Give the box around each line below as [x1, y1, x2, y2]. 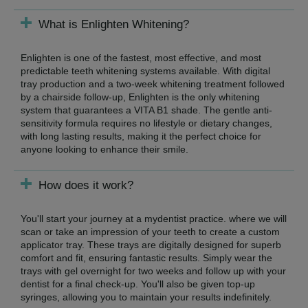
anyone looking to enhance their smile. [21, 143, 188, 155]
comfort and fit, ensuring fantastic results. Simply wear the [21, 252, 272, 263]
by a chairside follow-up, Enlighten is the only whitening [21, 91, 260, 102]
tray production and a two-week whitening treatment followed [21, 78, 285, 89]
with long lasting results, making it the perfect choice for [21, 130, 261, 142]
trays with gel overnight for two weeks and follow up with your [21, 265, 286, 276]
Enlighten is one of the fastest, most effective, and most [21, 52, 261, 63]
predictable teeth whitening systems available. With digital [21, 65, 270, 76]
